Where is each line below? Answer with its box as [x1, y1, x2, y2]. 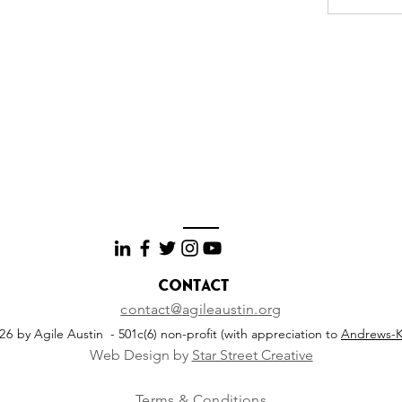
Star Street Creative [191, 346, 313, 363]
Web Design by [89, 346, 192, 363]
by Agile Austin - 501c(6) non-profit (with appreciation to [16, 326, 341, 342]
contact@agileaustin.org [120, 301, 282, 318]
